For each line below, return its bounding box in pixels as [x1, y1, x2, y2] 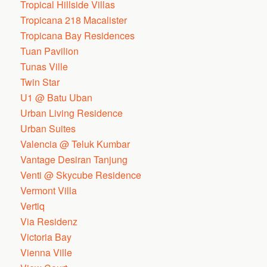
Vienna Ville [20, 246, 73, 259]
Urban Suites [20, 122, 76, 135]
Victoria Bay [20, 230, 72, 244]
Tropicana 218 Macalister [20, 13, 128, 27]
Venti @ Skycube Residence [20, 168, 142, 182]
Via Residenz [20, 215, 78, 228]
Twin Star [20, 75, 60, 89]
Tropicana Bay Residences [20, 29, 135, 42]
